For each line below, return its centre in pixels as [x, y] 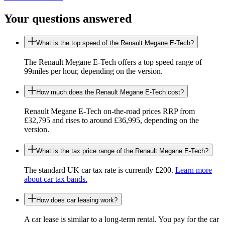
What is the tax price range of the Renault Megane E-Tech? [122, 151]
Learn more [194, 170]
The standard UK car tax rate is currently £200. [100, 170]
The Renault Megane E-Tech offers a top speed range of [113, 62]
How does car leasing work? [77, 200]
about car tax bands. [56, 179]
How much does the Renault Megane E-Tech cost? [110, 92]
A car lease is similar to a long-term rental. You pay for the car [122, 219]
